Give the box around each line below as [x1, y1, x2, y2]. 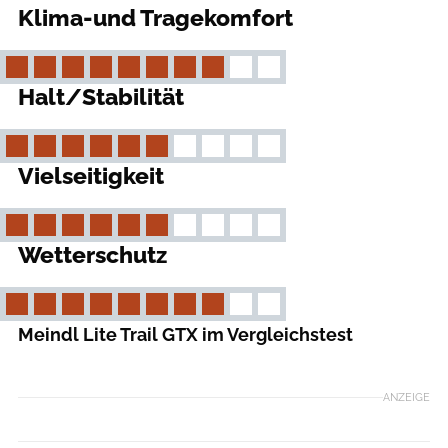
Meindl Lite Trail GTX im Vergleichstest [18, 324, 353, 346]
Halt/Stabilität [18, 84, 184, 111]
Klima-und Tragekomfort [18, 5, 293, 32]
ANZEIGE [383, 389, 430, 404]
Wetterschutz [18, 242, 167, 269]
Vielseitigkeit [18, 163, 164, 190]
